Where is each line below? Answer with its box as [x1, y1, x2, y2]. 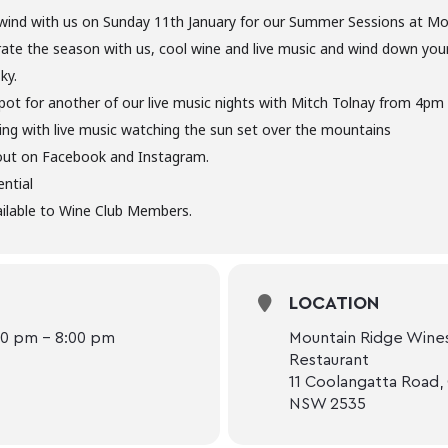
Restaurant [289, 352, 369, 369]
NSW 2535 [289, 396, 366, 413]
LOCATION [289, 294, 379, 313]
